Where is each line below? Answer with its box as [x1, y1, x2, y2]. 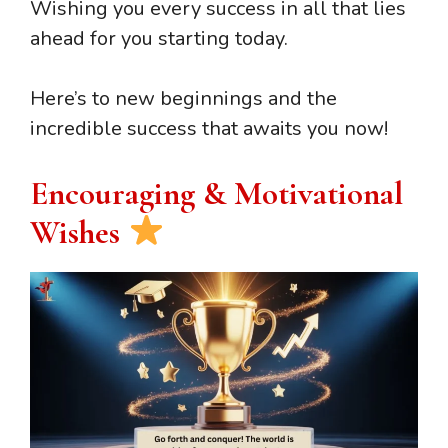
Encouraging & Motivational [30, 174, 403, 214]
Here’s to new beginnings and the [30, 85, 337, 113]
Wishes [30, 213, 128, 253]
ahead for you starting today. [30, 25, 288, 53]
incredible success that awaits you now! [30, 115, 388, 143]
